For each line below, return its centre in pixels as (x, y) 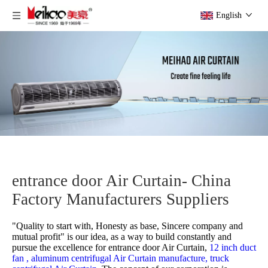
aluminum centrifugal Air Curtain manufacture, (121, 258)
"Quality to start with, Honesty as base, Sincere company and (127, 226)
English (229, 15)
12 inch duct (233, 247)
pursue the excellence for (59, 247)
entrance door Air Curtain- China (121, 181)
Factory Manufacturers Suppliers (121, 199)
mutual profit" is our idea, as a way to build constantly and (122, 237)
